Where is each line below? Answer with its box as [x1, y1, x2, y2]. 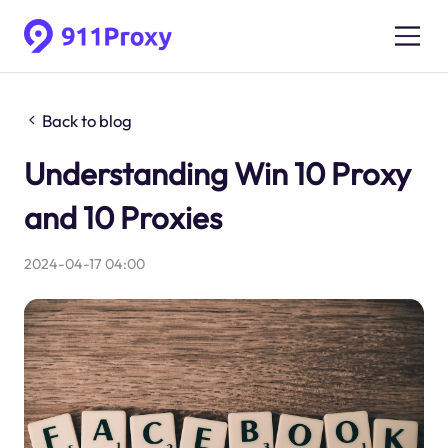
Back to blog [42, 109, 133, 131]
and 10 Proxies [23, 197, 222, 237]
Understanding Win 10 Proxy [23, 153, 411, 193]
